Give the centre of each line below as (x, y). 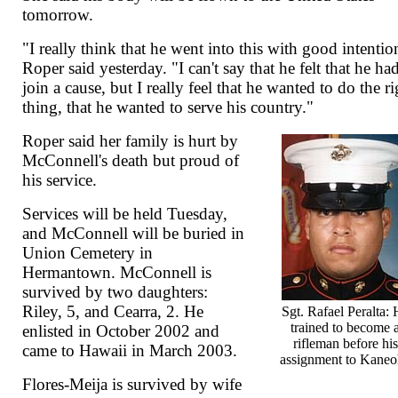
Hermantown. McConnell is (117, 273)
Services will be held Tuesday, (125, 214)
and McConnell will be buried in (134, 234)
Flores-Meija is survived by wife (132, 385)
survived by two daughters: (115, 292)
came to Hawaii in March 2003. (130, 351)
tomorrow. (58, 15)
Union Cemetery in (88, 253)
